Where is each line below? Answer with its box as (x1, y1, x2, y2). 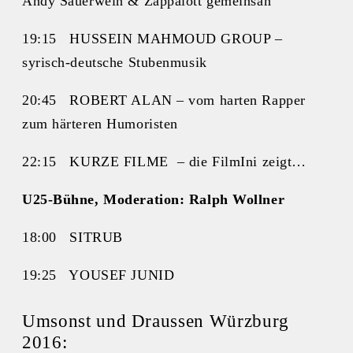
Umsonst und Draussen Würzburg (22, 311, 289, 332)
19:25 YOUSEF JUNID (22, 266, 175, 283)
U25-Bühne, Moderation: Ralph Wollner (22, 191, 285, 207)
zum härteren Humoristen (22, 115, 178, 132)
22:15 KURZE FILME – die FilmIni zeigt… (22, 153, 307, 169)
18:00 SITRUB (22, 229, 123, 245)
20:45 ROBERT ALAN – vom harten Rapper (22, 91, 306, 108)
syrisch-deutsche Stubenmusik (22, 54, 207, 70)
